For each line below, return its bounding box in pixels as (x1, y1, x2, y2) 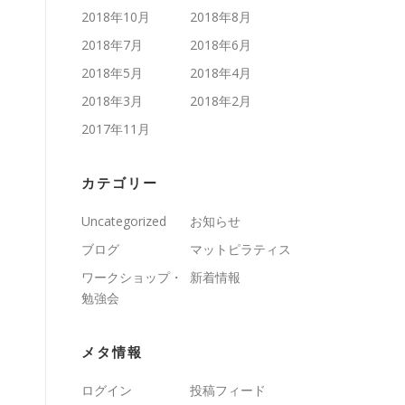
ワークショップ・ (81, 268, 183, 286)
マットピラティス (190, 240, 291, 258)
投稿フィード (190, 381, 266, 399)
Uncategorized (81, 212, 166, 230)
